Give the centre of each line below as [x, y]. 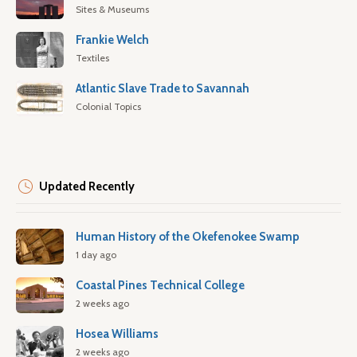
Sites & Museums [112, 9]
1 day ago [96, 255]
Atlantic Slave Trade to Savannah [163, 88]
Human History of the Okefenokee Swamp [188, 237]
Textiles [92, 58]
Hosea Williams [117, 334]
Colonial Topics [108, 106]
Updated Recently [87, 186]
